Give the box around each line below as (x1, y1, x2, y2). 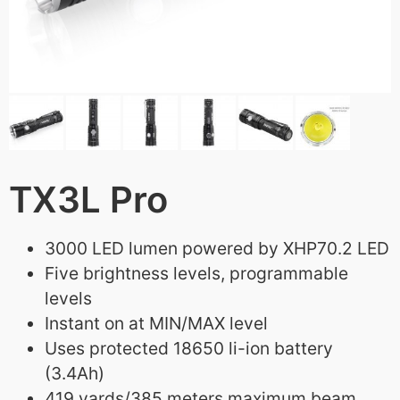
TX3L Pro (9, 178, 168, 222)
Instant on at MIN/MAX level (45, 312, 268, 335)
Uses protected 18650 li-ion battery (45, 337, 333, 360)
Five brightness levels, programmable (45, 262, 348, 285)
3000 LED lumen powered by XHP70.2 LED (45, 237, 389, 260)
